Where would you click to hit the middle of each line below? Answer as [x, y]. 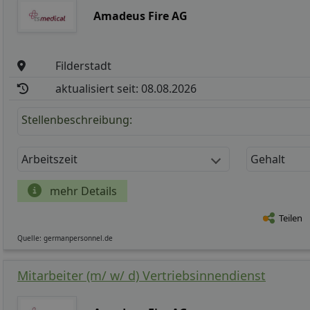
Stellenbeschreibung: [77, 119]
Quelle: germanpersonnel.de [65, 238]
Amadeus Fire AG [141, 16]
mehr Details [82, 191]
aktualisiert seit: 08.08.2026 [126, 88]
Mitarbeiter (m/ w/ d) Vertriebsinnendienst [142, 275]
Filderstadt [84, 65]
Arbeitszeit [49, 159]
